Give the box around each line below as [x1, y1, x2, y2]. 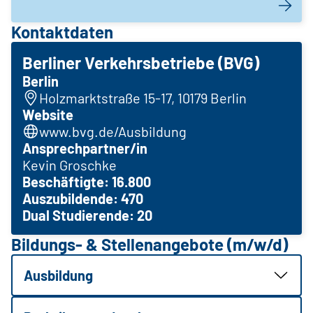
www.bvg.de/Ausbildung [39, 122, 187, 140]
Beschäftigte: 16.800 [22, 173, 151, 190]
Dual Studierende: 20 [22, 206, 152, 224]
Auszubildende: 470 [22, 189, 143, 207]
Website [22, 105, 73, 123]
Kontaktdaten [11, 21, 113, 42]
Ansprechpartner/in [22, 139, 147, 156]
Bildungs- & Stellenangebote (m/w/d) [11, 233, 288, 254]
